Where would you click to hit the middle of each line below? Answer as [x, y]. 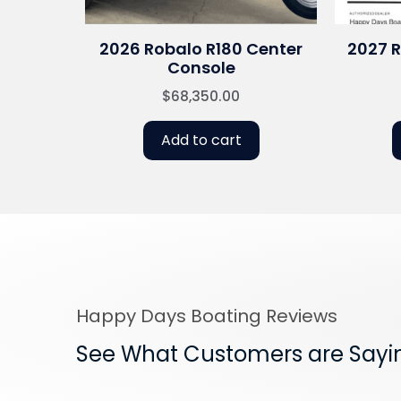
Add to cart [201, 141]
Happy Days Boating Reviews [207, 316]
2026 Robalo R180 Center [201, 49]
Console [201, 68]
